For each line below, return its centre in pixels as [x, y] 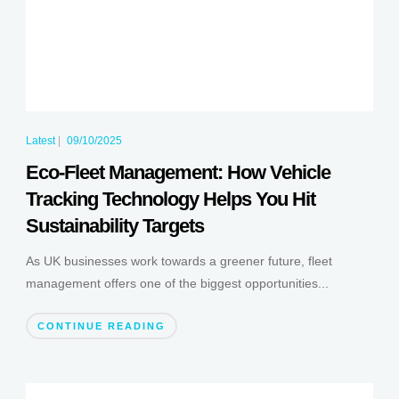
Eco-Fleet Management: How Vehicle [178, 173]
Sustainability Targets [114, 226]
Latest [40, 141]
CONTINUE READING [101, 326]
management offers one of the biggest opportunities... [177, 284]
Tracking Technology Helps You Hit [170, 199]
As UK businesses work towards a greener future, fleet [179, 261]
